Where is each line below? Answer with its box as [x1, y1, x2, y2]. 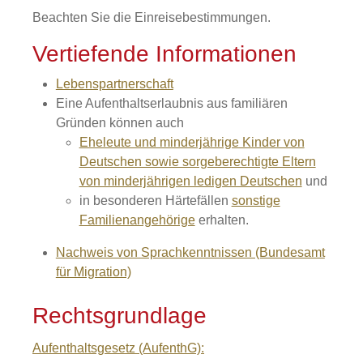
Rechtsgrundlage [32, 303, 207, 328]
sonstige [231, 194, 280, 207]
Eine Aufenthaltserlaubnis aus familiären [55, 96, 288, 110]
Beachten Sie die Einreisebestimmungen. [32, 11, 271, 24]
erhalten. [194, 213, 249, 227]
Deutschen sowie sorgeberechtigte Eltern [79, 155, 316, 169]
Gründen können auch [55, 116, 184, 130]
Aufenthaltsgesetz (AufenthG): [32, 341, 204, 355]
